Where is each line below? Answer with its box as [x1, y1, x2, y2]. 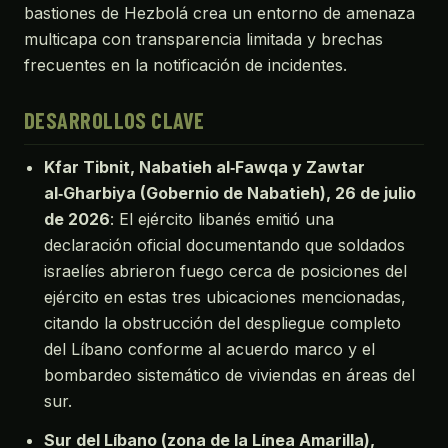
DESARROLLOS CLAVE [24, 106, 205, 133]
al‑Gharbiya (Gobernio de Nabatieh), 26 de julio [44, 182, 416, 203]
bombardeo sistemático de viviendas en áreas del [44, 364, 415, 385]
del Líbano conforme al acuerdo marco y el [44, 338, 375, 359]
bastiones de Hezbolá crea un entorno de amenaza [24, 2, 415, 23]
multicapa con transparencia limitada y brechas [24, 28, 383, 49]
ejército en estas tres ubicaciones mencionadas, [44, 286, 406, 307]
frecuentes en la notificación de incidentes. [24, 54, 347, 75]
